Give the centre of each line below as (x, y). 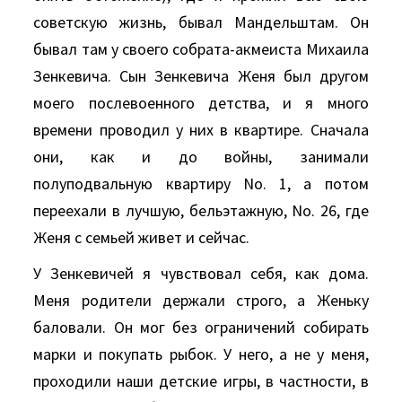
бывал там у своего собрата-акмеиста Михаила (201, 49)
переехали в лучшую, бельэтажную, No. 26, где (201, 210)
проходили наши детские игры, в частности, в (201, 381)
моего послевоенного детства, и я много (201, 103)
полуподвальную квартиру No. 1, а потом (201, 184)
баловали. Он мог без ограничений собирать (201, 327)
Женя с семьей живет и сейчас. (142, 237)
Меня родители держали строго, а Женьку (201, 300)
